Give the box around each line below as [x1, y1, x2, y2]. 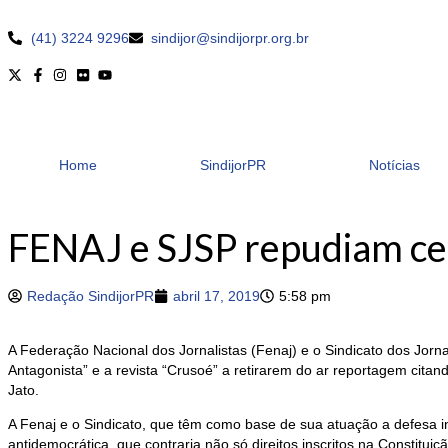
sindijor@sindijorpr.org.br [151, 30, 309, 46]
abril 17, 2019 [173, 288, 260, 304]
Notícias [368, 157, 420, 173]
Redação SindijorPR [27, 288, 154, 304]
